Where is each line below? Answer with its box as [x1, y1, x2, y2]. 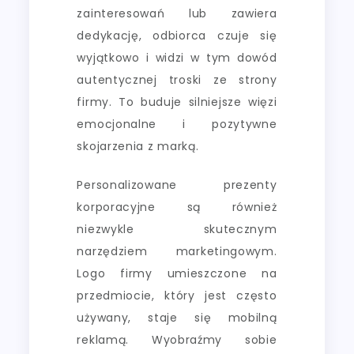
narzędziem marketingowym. [77, 243, 277, 259]
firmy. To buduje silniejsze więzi [77, 93, 277, 110]
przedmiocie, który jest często [77, 287, 277, 303]
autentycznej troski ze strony [77, 71, 277, 88]
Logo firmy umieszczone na [77, 265, 277, 281]
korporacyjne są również [77, 198, 277, 215]
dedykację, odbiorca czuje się [77, 27, 277, 43]
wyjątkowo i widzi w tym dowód [77, 49, 277, 66]
